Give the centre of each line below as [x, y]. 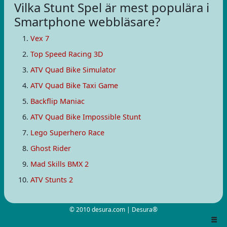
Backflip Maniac [58, 101]
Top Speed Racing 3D [67, 54]
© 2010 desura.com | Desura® [113, 210]
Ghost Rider [51, 148]
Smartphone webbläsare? [87, 22]
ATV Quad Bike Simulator [73, 70]
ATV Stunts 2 [52, 180]
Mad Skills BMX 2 [60, 164]
